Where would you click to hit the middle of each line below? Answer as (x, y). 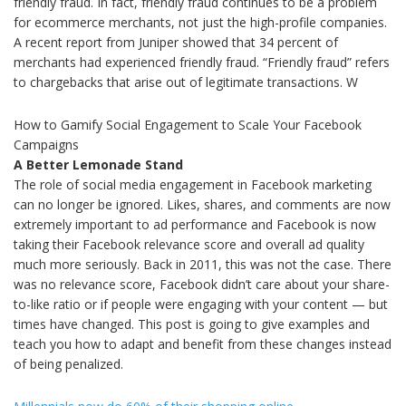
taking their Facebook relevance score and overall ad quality (189, 244)
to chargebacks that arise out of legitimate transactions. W (186, 82)
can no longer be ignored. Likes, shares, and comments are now (202, 204)
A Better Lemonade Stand (98, 164)
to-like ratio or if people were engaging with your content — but (201, 304)
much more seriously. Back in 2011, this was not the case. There (203, 264)
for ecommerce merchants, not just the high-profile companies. (200, 22)
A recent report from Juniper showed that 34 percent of (176, 42)
